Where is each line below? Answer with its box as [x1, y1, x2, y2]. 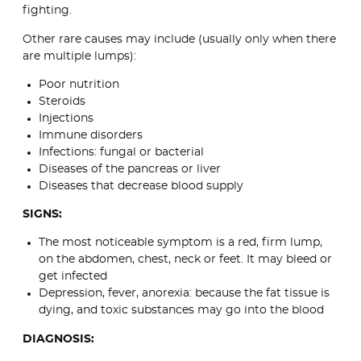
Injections [39, 112, 93, 124]
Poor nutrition [39, 78, 119, 90]
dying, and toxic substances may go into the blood [39, 305, 324, 317]
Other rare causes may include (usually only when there [23, 33, 336, 45]
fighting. [23, 5, 72, 17]
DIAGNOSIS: [23, 333, 94, 345]
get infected [39, 271, 107, 283]
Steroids [39, 95, 85, 107]
